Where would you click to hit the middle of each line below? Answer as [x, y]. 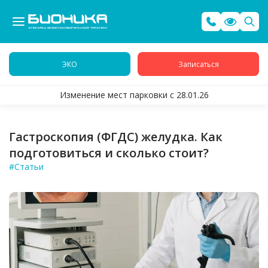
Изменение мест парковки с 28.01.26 [134, 95]
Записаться [198, 64]
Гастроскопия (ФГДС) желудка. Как [116, 137]
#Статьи [26, 167]
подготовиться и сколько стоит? [109, 153]
